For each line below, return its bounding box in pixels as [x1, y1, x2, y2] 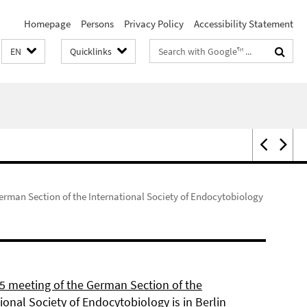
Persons [81, 17, 114, 30]
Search [150, 42, 180, 55]
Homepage [24, 17, 71, 30]
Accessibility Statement [194, 17, 293, 30]
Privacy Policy [124, 17, 184, 30]
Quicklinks [70, 45, 112, 58]
